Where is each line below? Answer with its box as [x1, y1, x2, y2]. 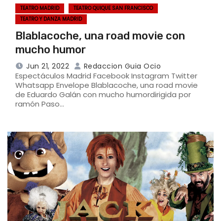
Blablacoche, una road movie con [15, 29, 185, 42]
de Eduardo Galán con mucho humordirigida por [15, 89, 191, 100]
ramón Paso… [15, 98, 64, 109]
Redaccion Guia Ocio [81, 61, 161, 71]
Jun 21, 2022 [26, 61, 69, 71]
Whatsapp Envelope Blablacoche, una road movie [15, 79, 198, 90]
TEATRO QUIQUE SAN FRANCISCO [74, 4, 153, 12]
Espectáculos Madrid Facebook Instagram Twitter [15, 70, 197, 81]
